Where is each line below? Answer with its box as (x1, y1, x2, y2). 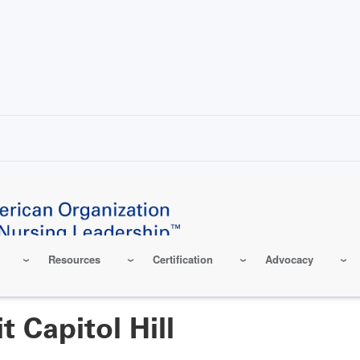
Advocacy (265, 252, 313, 268)
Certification (153, 252, 213, 268)
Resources (48, 252, 100, 268)
